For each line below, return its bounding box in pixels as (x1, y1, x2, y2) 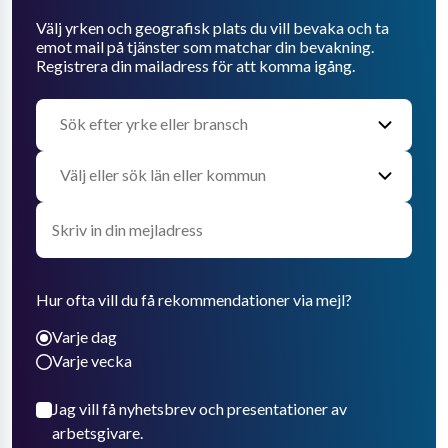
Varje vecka (52, 351, 132, 371)
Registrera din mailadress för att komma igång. (36, 55, 355, 75)
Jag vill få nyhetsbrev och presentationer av (52, 399, 347, 419)
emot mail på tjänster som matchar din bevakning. (36, 36, 374, 56)
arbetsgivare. (52, 423, 143, 443)
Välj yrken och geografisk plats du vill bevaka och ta (36, 17, 389, 37)
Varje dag (52, 327, 117, 347)
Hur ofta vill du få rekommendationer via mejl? (36, 290, 352, 310)
